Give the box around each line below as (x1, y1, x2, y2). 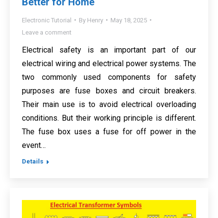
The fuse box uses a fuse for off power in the (22, 127, 196, 136)
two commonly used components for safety (22, 72, 196, 82)
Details (22, 157, 43, 165)
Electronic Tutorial (22, 16, 72, 24)
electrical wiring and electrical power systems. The (22, 58, 196, 68)
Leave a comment (22, 28, 72, 36)
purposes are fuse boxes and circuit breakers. (22, 86, 196, 95)
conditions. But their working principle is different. (22, 113, 196, 123)
